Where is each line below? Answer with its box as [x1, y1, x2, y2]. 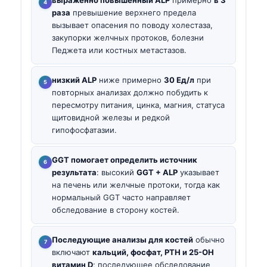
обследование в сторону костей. [52, 205, 179, 215]
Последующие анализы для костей [52, 235, 193, 245]
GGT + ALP [136, 167, 178, 178]
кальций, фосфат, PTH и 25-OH [92, 247, 214, 257]
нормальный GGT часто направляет [52, 193, 191, 203]
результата [52, 167, 97, 178]
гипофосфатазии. [52, 125, 117, 135]
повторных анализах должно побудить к [52, 87, 208, 97]
